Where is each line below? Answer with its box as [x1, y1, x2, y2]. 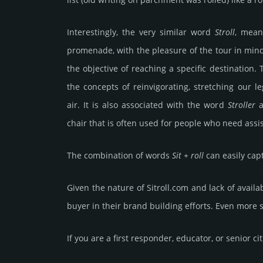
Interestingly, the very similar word [67, 26, 215, 38]
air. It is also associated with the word [67, 99, 228, 111]
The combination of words [67, 150, 172, 161]
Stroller [227, 99, 255, 111]
